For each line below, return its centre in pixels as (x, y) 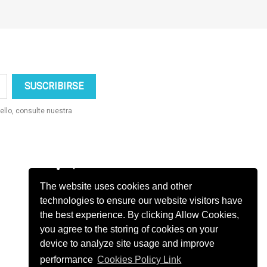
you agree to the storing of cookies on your (129, 229)
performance (68, 260)
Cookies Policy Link (139, 260)
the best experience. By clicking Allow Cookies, (140, 215)
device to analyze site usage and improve (128, 243)
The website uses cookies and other (116, 186)
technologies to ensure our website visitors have (142, 200)
